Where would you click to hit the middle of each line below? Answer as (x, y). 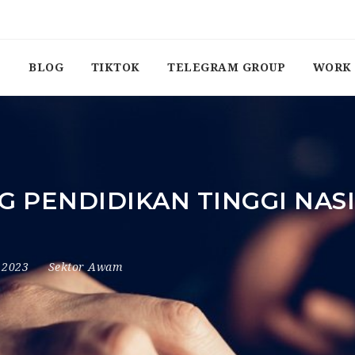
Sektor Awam (85, 267)
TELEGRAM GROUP (226, 67)
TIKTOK (115, 67)
